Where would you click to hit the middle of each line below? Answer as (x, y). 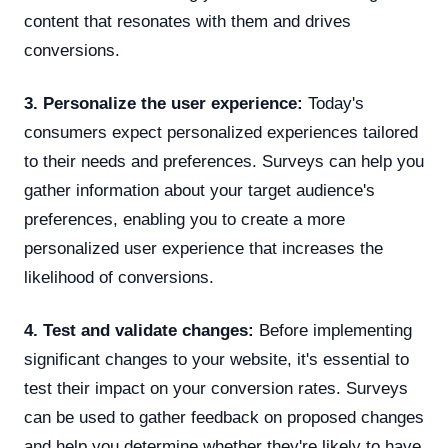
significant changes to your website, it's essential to (216, 359)
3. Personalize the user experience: (163, 103)
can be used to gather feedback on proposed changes (224, 417)
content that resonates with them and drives (187, 21)
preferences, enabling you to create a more (184, 219)
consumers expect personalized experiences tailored (221, 132)
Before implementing (333, 330)
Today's (333, 103)
